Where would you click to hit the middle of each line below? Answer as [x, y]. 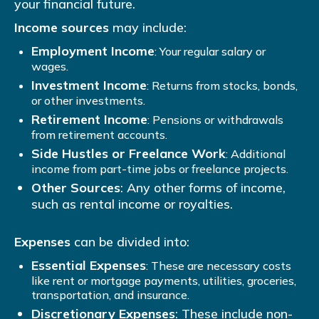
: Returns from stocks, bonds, [222, 86]
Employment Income [93, 51]
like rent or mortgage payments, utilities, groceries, [164, 281]
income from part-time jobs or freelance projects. [160, 169]
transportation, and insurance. [110, 295]
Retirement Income [89, 120]
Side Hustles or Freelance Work [129, 154]
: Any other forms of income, [203, 188]
